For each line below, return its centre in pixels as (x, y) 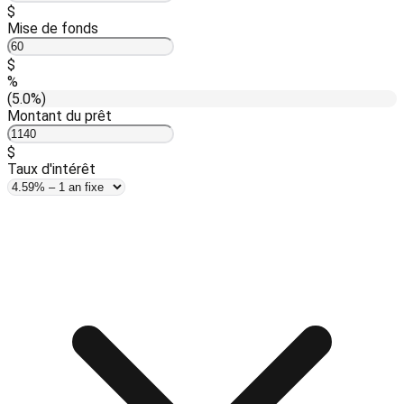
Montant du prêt (60, 116)
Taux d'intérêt (51, 170)
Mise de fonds (53, 29)
